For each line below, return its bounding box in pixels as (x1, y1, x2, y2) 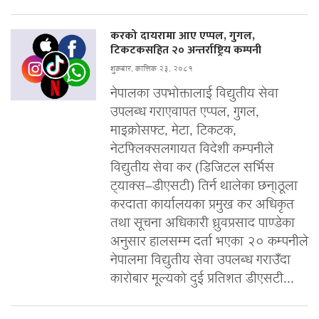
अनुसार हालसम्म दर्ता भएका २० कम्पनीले (110, 232, 308, 252)
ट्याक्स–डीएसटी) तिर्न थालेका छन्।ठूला (110, 177, 298, 197)
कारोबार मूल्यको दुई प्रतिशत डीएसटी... (110, 269, 294, 289)
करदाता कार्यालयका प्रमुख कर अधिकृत (110, 195, 294, 215)
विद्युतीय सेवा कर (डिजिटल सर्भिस (110, 158, 274, 178)
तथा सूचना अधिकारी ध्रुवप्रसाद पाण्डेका (110, 214, 295, 234)
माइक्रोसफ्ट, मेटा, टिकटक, (110, 121, 236, 141)
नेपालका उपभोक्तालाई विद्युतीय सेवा (110, 84, 278, 104)
